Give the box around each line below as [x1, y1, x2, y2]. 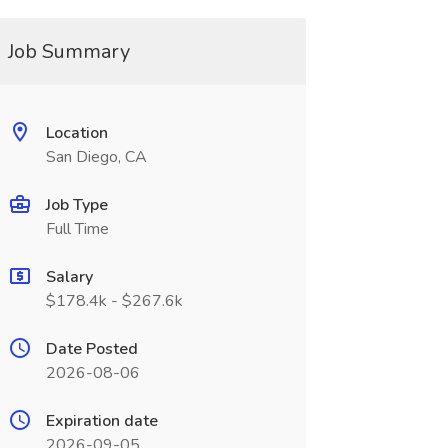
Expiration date [45, 410, 158, 432]
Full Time [45, 218, 109, 240]
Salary [45, 266, 93, 288]
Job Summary [7, 38, 130, 65]
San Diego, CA [45, 146, 147, 168]
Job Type [45, 194, 108, 216]
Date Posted [45, 338, 138, 360]
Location [45, 122, 108, 144]
